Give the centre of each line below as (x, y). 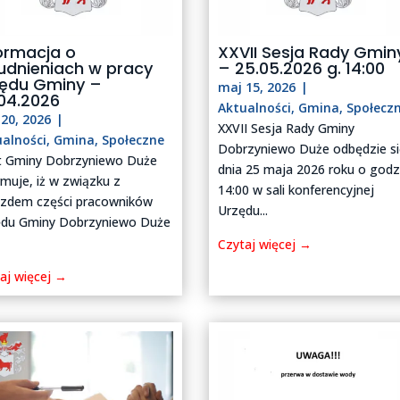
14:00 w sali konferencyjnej (296, 190)
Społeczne (133, 140)
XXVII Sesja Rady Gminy (287, 129)
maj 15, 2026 (257, 87)
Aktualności (255, 108)
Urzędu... (243, 211)
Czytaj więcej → (265, 245)
